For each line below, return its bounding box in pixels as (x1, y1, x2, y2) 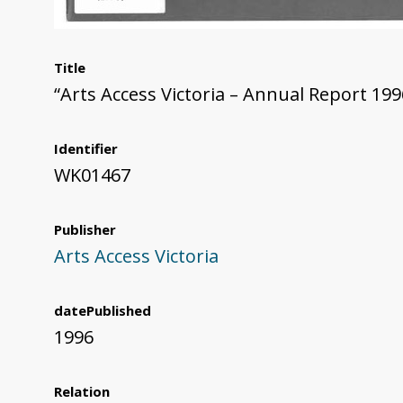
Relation (54, 382, 110, 401)
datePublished (54, 301, 151, 320)
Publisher (54, 220, 116, 239)
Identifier (54, 139, 118, 158)
